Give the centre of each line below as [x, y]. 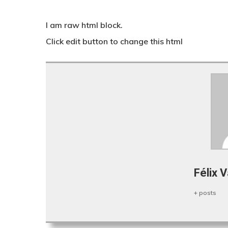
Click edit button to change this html [115, 41]
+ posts [205, 193]
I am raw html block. [84, 25]
